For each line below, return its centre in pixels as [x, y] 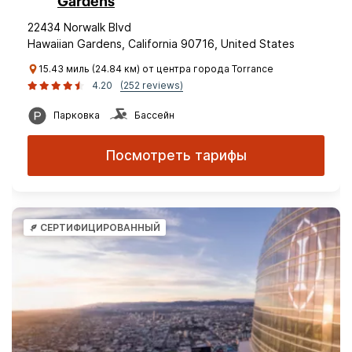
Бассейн [154, 115]
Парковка [77, 115]
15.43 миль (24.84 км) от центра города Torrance [156, 69]
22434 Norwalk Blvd [79, 27]
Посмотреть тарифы [176, 156]
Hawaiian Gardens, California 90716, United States [161, 44]
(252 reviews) [152, 85]
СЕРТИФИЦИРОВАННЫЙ [100, 227]
